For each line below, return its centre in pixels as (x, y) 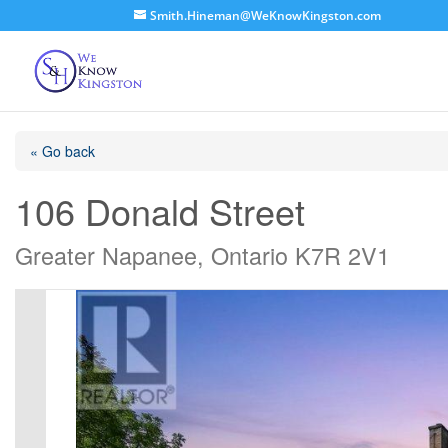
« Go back (62, 151)
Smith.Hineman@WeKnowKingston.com (266, 15)
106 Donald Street (160, 210)
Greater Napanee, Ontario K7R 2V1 (202, 255)
